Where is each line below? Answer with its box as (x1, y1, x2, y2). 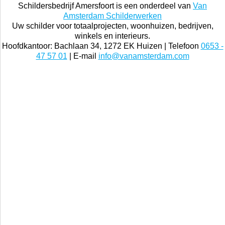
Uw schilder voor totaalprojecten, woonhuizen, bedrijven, (12, 22, 213, 31)
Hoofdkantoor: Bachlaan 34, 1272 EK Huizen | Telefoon (2, 42, 201, 51)
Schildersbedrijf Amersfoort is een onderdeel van (18, 2, 193, 11)
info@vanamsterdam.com (98, 52, 189, 61)
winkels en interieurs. (75, 32, 150, 41)
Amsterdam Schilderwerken (63, 12, 162, 21)
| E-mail (67, 52, 98, 61)
